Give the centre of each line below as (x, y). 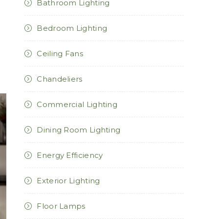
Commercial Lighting (77, 104)
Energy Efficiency (70, 155)
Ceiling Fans (60, 53)
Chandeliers (60, 79)
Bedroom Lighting (72, 28)
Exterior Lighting (68, 180)
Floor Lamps (61, 206)
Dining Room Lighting (79, 130)
